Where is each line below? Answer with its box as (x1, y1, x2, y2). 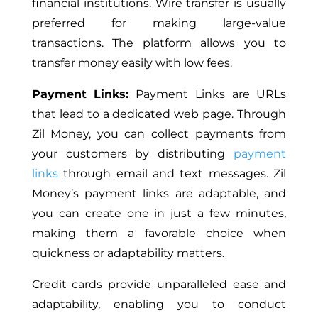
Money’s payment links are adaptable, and (31, 186, 287, 200)
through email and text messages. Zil (57, 166, 287, 180)
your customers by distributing (31, 146, 234, 160)
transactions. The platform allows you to (31, 35, 287, 50)
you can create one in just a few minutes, (31, 206, 287, 220)
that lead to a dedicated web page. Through (31, 106, 287, 121)
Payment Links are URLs (128, 87, 287, 101)
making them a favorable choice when (31, 226, 287, 240)
